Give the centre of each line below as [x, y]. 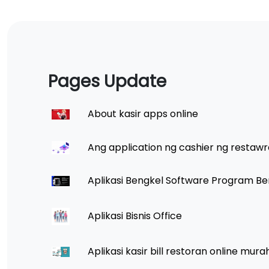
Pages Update [107, 81]
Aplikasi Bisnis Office [134, 216]
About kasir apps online [142, 113]
